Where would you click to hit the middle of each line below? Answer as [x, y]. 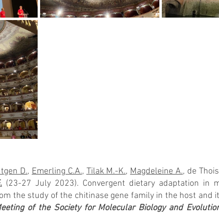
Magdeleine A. [156, 171]
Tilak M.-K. [106, 171]
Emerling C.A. [57, 171]
